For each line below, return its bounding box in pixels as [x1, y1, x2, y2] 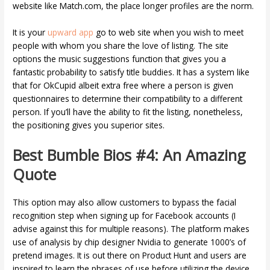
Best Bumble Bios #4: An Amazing [13, 145, 246, 166]
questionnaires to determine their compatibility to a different [13, 93, 243, 105]
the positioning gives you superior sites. [13, 119, 165, 131]
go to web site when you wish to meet [93, 27, 244, 39]
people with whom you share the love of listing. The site [13, 40, 229, 52]
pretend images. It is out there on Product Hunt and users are [13, 250, 247, 262]
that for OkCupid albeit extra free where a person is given [13, 80, 234, 92]
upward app [48, 27, 94, 39]
